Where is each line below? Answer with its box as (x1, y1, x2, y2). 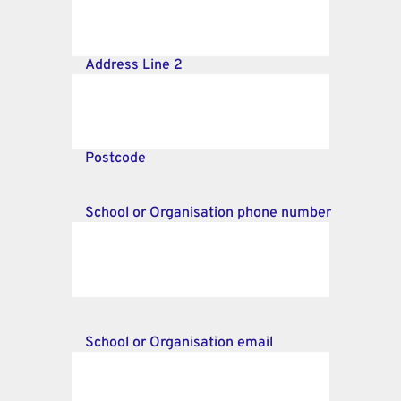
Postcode (85, 149, 146, 167)
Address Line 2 (85, 55, 183, 74)
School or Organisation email (85, 333, 273, 352)
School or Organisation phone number (85, 203, 331, 222)
